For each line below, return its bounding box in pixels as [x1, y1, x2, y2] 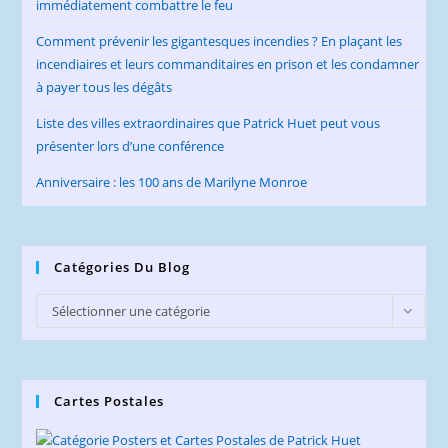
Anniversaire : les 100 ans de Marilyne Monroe [36, 172, 308, 191]
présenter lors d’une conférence [36, 136, 225, 155]
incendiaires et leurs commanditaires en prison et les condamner [36, 54, 420, 73]
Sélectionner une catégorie [52, 301, 211, 320]
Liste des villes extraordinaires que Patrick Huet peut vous [36, 113, 381, 132]
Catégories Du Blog [54, 257, 191, 276]
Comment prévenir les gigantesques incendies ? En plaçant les [36, 31, 403, 50]
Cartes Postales [54, 391, 165, 410]
